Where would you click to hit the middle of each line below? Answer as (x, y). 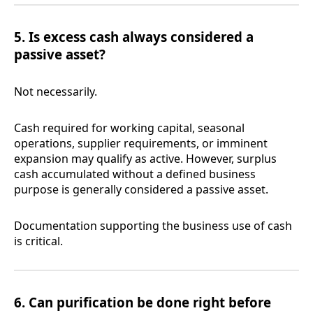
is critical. (38, 241)
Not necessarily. (56, 92)
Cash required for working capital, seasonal (129, 128)
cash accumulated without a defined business (135, 174)
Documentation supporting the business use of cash (153, 226)
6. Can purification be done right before (143, 303)
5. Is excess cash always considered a (134, 37)
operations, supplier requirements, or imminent (141, 144)
